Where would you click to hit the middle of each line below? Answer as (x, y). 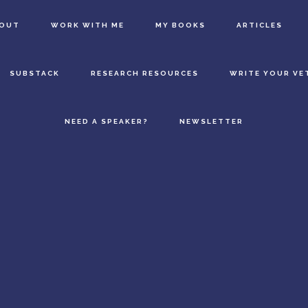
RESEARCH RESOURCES (144, 73)
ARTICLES (260, 25)
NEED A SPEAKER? (106, 121)
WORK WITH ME (88, 25)
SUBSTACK (34, 73)
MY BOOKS (181, 25)
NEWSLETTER (211, 121)
